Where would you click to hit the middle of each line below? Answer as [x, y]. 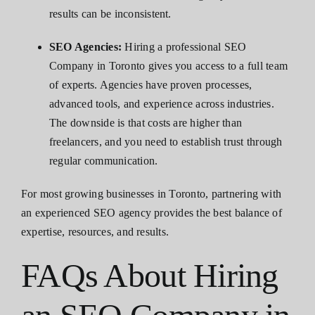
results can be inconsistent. [110, 14]
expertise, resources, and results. [95, 232]
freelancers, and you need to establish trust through [166, 142]
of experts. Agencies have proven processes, [151, 85]
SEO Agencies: [86, 47]
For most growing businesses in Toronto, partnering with [152, 194]
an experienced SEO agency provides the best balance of [152, 213]
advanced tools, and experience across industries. [162, 104]
